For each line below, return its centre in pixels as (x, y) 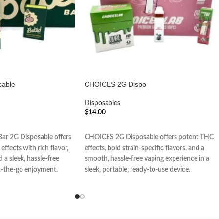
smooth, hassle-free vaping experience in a (147, 159)
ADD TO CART (112, 127)
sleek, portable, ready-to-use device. (137, 169)
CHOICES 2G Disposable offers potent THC (149, 137)
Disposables (102, 103)
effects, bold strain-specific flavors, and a (144, 148)
